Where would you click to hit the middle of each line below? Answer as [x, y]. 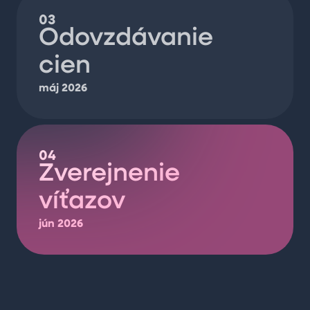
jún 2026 [61, 224]
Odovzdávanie [126, 39]
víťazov [82, 202]
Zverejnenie [109, 174]
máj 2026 [63, 89]
